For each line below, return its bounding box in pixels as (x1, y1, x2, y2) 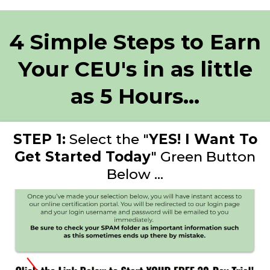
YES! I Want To (148, 131, 257, 148)
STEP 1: (13, 131, 66, 148)
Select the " (65, 131, 149, 148)
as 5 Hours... (71, 83, 199, 109)
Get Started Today (14, 148, 151, 165)
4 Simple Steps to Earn (9, 29, 261, 55)
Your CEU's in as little (17, 56, 253, 82)
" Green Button (151, 148, 256, 165)
